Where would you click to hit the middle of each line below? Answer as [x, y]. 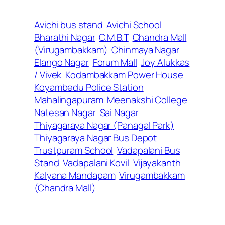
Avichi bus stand [69, 25]
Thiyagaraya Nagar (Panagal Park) [104, 125]
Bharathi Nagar [65, 37]
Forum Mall [115, 63]
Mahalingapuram [69, 100]
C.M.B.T [114, 37]
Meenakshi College [147, 100]
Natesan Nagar [65, 113]
